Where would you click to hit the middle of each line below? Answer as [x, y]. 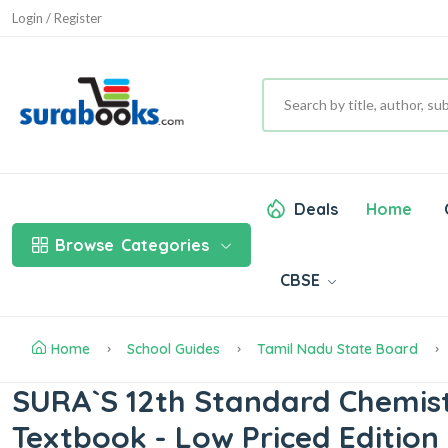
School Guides [173, 348]
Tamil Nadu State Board [337, 348]
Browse [84, 244]
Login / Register [57, 17]
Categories [165, 244]
